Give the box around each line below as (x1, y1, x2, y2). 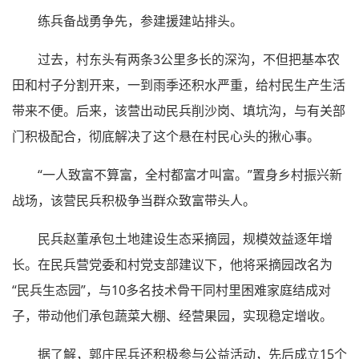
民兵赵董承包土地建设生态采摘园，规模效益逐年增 (38, 229, 333, 248)
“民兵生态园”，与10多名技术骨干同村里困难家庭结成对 (12, 280, 331, 299)
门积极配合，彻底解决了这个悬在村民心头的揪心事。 (12, 127, 320, 145)
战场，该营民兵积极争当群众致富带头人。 (12, 191, 256, 209)
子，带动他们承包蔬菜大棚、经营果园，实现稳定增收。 (12, 306, 333, 325)
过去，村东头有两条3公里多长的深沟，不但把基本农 (38, 50, 340, 68)
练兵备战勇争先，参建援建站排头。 (38, 11, 243, 30)
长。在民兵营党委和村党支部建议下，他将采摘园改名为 (12, 255, 333, 273)
